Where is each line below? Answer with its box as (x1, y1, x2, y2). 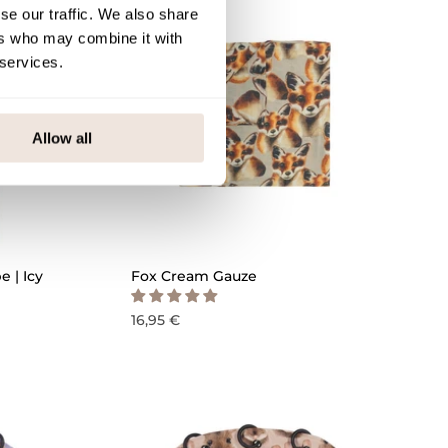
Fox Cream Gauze (131, 267, 257, 286)
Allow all (32, 129, 93, 146)
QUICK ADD (296, 221, 370, 236)
